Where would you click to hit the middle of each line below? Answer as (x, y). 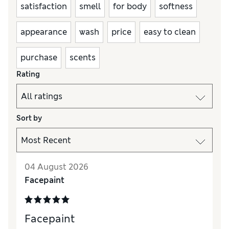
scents (83, 58)
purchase (39, 58)
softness (176, 7)
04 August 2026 (56, 167)
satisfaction (44, 7)
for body (130, 7)
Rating (28, 74)
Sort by (29, 118)
